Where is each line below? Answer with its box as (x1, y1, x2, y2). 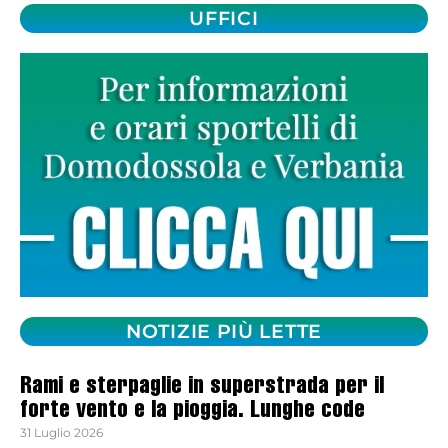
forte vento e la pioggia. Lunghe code (20, 400, 365, 425)
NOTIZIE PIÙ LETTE (126, 320, 322, 344)
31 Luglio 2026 (20, 425, 103, 441)
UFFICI (189, 6, 259, 30)
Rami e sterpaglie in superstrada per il (20, 376, 384, 401)
